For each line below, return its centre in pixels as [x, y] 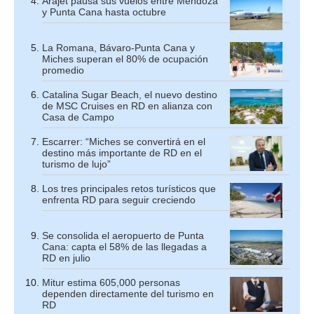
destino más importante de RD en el [122, 152]
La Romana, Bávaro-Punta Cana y [118, 47]
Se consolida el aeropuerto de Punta [123, 235]
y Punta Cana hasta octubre [104, 12]
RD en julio [66, 258]
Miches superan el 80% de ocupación [125, 59]
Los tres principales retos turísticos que [129, 188]
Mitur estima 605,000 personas [111, 282]
